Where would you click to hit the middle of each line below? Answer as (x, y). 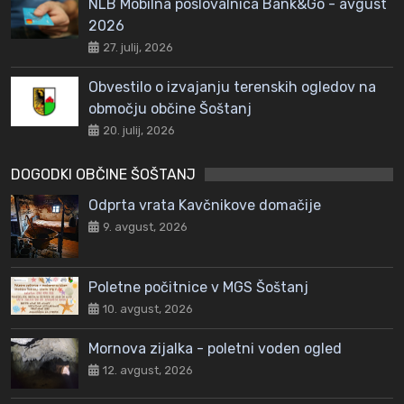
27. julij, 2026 (138, 48)
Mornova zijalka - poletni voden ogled (215, 348)
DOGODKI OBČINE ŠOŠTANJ (103, 175)
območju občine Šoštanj (170, 109)
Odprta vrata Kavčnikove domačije (205, 206)
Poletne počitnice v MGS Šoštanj (198, 287)
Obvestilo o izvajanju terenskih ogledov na (232, 87)
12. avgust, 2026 (148, 370)
